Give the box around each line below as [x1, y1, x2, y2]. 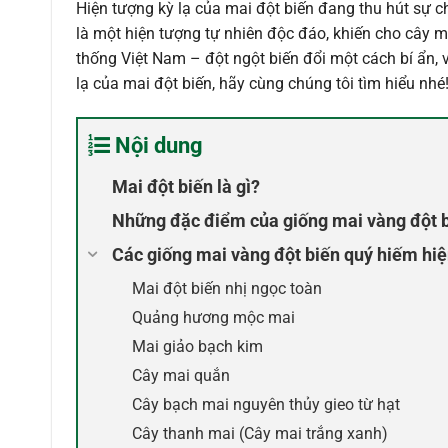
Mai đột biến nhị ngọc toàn [132, 278, 322, 298]
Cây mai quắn [132, 365, 230, 385]
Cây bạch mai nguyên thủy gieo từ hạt [132, 394, 400, 414]
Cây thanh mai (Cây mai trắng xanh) [132, 423, 388, 443]
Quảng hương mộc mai [132, 307, 295, 327]
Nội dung [115, 132, 203, 158]
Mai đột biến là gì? [112, 176, 260, 197]
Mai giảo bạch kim [132, 336, 263, 356]
